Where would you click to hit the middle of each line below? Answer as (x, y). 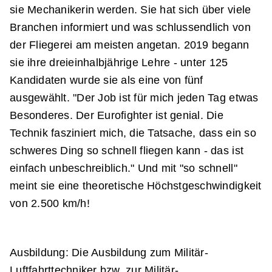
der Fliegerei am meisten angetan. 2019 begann (130, 45)
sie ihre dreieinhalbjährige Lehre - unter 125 (119, 63)
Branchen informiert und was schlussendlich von (130, 27)
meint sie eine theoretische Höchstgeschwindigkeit (136, 186)
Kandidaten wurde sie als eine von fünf (107, 80)
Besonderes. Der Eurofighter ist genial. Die (117, 115)
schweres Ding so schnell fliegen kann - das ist (127, 151)
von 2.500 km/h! (50, 203)
